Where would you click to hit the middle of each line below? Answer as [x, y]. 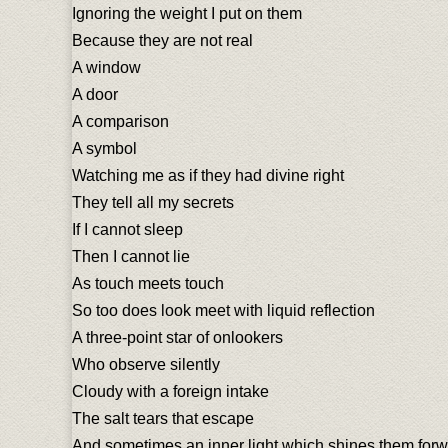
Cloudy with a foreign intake [170, 391]
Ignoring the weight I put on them [187, 13]
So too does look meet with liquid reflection [223, 310]
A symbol [104, 148]
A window [106, 67]
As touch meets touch [148, 283]
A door [95, 94]
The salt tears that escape [163, 418]
